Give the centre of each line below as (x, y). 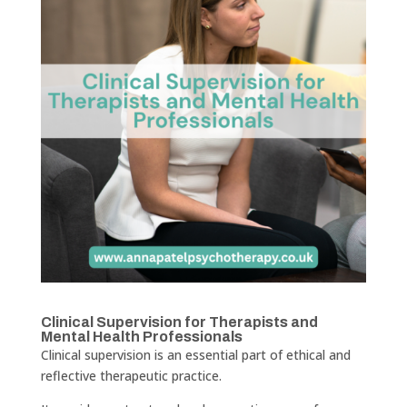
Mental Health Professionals (141, 336)
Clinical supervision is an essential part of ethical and (195, 354)
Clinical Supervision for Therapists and (179, 322)
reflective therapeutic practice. (131, 375)
